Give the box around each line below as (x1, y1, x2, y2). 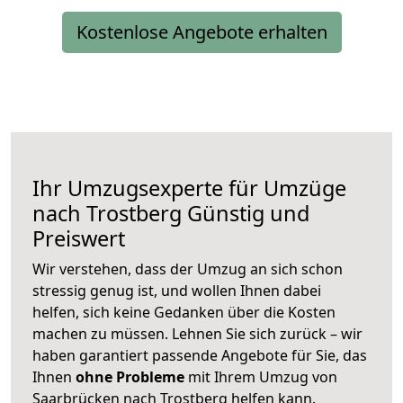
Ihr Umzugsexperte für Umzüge (32, 174, 346, 203)
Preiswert (32, 224, 125, 254)
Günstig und (182, 199, 309, 228)
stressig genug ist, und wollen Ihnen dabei (32, 281, 321, 301)
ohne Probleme (76, 367, 184, 388)
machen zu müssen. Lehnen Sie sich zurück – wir (32, 324, 363, 345)
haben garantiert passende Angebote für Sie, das (32, 345, 367, 366)
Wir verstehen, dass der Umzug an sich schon (32, 259, 343, 280)
